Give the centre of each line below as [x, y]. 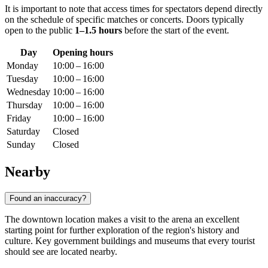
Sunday [21, 145]
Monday [22, 66]
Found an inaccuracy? [48, 198]
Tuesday [22, 79]
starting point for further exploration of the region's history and [122, 230]
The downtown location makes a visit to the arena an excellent [122, 219]
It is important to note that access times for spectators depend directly [134, 9]
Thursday [25, 105]
